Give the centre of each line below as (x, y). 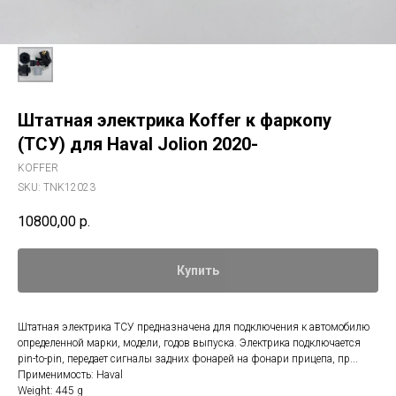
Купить (198, 271)
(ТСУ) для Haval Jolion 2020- (138, 144)
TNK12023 (69, 187)
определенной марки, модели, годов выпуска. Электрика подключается (189, 343)
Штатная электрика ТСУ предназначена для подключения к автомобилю (194, 327)
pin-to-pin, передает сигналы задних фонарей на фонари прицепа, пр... (188, 359)
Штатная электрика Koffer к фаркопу (175, 120)
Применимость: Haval (70, 375)
